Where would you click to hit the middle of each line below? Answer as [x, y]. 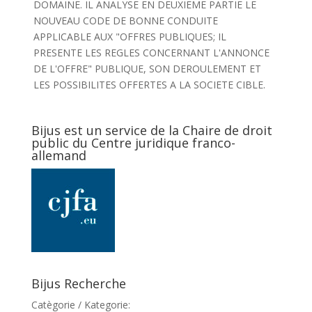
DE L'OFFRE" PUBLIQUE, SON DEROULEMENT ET [147, 69]
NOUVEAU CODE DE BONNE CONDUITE [125, 21]
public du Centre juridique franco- [133, 143]
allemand [58, 155]
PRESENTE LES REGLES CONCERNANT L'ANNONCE [151, 53]
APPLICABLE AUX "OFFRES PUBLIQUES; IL [130, 37]
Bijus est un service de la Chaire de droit [151, 130]
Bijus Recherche [78, 283]
